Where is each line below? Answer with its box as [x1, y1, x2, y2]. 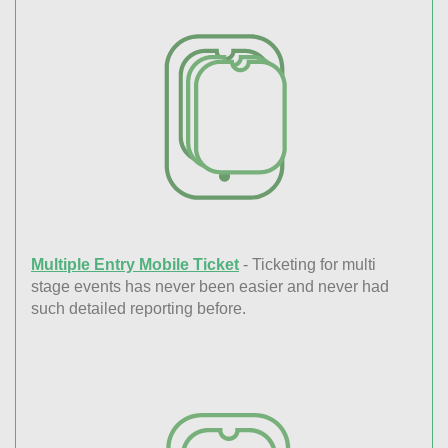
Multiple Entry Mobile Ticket [31, 256, 239, 274]
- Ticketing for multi [239, 256, 376, 274]
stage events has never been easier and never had [31, 278, 389, 296]
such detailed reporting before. [31, 300, 246, 318]
